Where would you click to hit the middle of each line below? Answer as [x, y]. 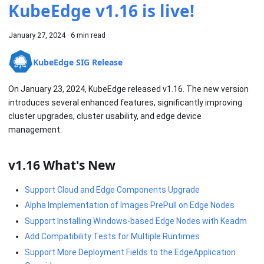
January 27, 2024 [37, 35]
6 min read [88, 35]
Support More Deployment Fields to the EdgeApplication [130, 252]
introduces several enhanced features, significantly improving [125, 103]
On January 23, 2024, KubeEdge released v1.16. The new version [128, 89]
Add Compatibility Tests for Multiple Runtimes [112, 237]
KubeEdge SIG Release [78, 62]
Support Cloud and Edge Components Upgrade [112, 189]
